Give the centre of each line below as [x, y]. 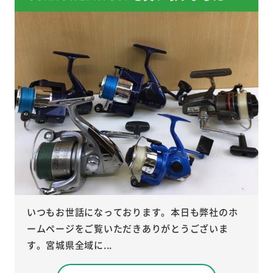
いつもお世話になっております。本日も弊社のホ [132, 211]
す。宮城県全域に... [69, 244]
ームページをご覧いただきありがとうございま [127, 228]
